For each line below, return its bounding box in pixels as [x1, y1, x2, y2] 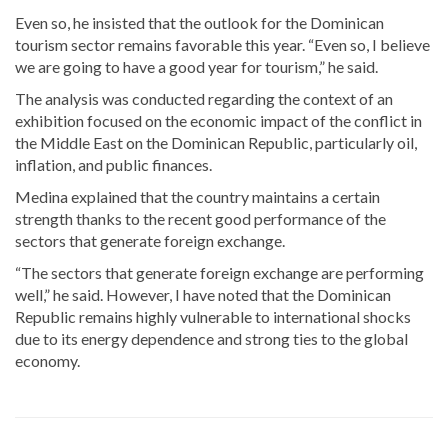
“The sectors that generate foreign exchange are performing [15, 262, 424, 282]
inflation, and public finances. [15, 154, 212, 174]
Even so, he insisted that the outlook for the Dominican [15, 12, 384, 32]
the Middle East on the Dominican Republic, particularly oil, [15, 132, 417, 152]
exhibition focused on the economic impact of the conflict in [15, 110, 422, 130]
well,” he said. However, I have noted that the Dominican [15, 284, 391, 304]
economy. [15, 350, 80, 370]
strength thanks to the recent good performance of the [15, 208, 386, 228]
